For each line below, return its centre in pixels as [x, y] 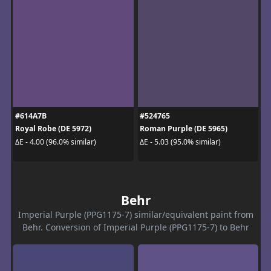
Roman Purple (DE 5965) [184, 129]
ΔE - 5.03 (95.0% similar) [180, 142]
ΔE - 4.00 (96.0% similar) [55, 142]
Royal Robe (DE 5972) [53, 129]
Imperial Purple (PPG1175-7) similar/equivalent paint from [135, 215]
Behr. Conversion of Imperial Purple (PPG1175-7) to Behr [135, 227]
